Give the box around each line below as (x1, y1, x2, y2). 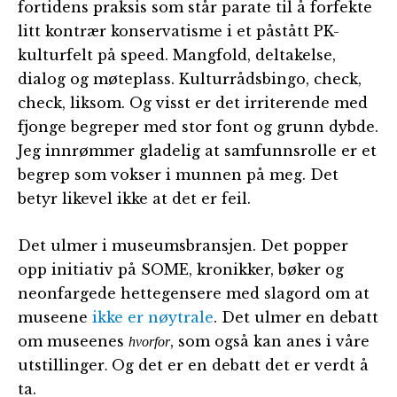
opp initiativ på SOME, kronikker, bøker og (18, 261, 344, 279)
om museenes (18, 332, 128, 351)
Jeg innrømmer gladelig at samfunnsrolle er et (18, 142, 377, 160)
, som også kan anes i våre (170, 332, 370, 351)
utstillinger (18, 356, 105, 375)
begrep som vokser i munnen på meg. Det (18, 166, 339, 184)
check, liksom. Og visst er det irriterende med (18, 94, 368, 113)
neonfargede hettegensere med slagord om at (18, 284, 370, 303)
